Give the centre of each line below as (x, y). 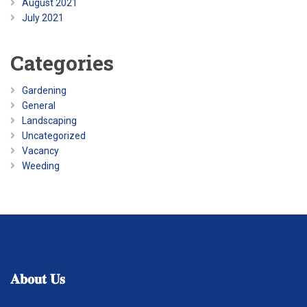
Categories (62, 63)
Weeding (41, 166)
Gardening (44, 91)
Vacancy (40, 151)
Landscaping (49, 121)
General (39, 106)
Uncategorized (54, 136)
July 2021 (43, 18)
